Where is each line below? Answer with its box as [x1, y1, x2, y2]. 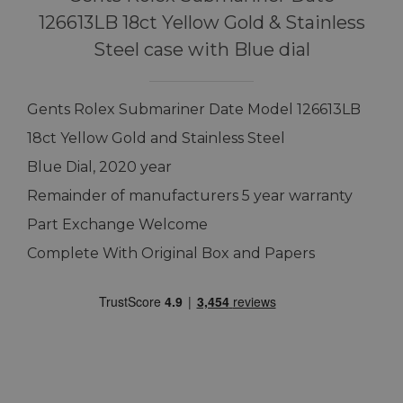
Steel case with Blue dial [93, 38, 310, 60]
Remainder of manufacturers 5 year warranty [27, 186, 353, 204]
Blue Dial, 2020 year [27, 157, 172, 175]
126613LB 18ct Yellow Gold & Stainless [38, 11, 365, 33]
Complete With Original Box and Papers [27, 244, 315, 262]
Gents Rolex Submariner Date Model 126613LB [27, 100, 361, 118]
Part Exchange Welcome [27, 215, 208, 233]
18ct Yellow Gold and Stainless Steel [27, 129, 285, 147]
